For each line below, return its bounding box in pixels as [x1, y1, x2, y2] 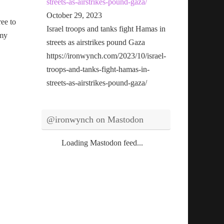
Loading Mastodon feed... [61, 138, 143, 147]
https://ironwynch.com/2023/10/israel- [46, 51, 166, 60]
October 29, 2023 [46, 10, 102, 19]
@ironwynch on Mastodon [46, 114, 144, 124]
